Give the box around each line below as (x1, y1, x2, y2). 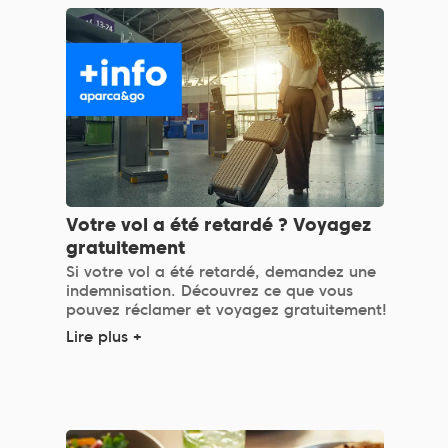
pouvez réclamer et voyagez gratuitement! (66, 300, 388, 319)
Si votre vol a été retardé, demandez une (66, 262, 377, 281)
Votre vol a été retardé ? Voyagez (66, 213, 372, 235)
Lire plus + (66, 327, 143, 346)
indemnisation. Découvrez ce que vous (66, 281, 354, 300)
